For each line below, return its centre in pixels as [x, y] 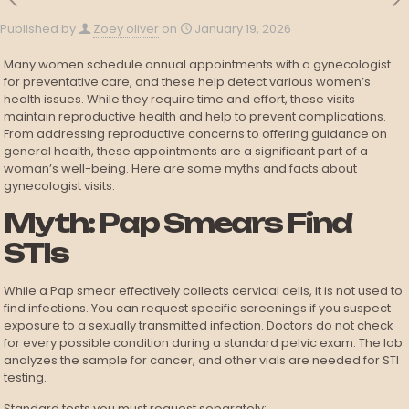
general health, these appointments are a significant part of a [186, 151]
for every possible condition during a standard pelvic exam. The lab [204, 343]
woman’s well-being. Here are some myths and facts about [181, 168]
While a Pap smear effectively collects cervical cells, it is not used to [204, 291]
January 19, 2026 [243, 29]
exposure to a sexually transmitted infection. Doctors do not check [199, 325]
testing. [26, 378]
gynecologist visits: [60, 186]
